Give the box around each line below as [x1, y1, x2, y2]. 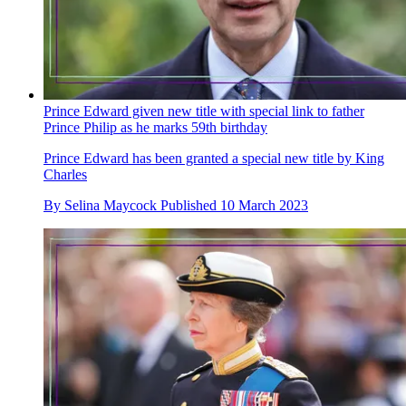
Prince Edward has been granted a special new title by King [43, 150, 384, 166]
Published [160, 197, 220, 213]
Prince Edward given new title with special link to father [43, 102, 364, 119]
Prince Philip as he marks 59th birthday [43, 119, 267, 135]
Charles [43, 166, 87, 182]
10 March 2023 [220, 197, 308, 213]
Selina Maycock [64, 197, 157, 213]
